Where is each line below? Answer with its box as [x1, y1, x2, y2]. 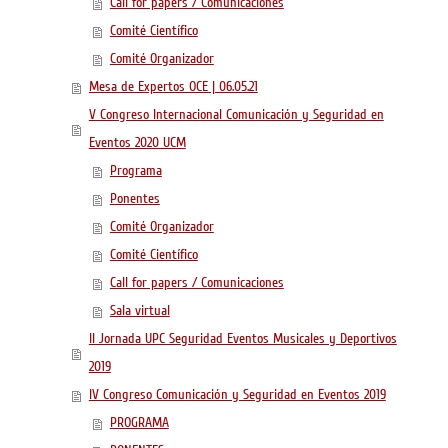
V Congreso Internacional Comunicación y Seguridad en [88, 106, 384, 124]
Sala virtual [109, 302, 170, 320]
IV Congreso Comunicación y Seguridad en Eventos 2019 [88, 386, 386, 404]
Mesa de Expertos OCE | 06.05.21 [88, 78, 258, 96]
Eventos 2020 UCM [88, 134, 186, 152]
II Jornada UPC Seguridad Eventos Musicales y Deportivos [88, 330, 397, 348]
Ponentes [109, 190, 160, 208]
